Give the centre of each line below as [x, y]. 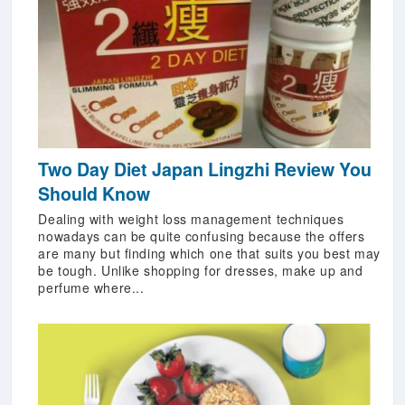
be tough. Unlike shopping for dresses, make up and [201, 271]
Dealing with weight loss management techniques [191, 219]
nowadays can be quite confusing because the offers [202, 236]
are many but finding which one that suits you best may [209, 254]
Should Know [94, 194]
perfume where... [91, 288]
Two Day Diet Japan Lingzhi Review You [205, 170]
